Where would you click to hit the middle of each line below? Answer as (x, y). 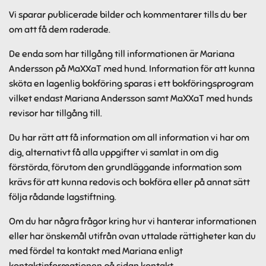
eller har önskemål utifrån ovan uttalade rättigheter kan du (132, 236)
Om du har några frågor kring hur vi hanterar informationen (133, 221)
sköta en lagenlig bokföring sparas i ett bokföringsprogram (131, 84)
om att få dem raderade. (60, 30)
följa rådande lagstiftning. (64, 197)
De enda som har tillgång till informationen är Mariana (122, 54)
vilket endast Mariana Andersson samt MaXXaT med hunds (131, 99)
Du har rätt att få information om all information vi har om (129, 138)
